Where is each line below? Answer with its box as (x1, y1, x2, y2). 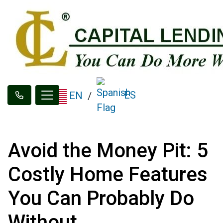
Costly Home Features (8, 163, 208, 186)
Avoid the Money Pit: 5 (8, 139, 208, 162)
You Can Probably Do (8, 187, 194, 210)
